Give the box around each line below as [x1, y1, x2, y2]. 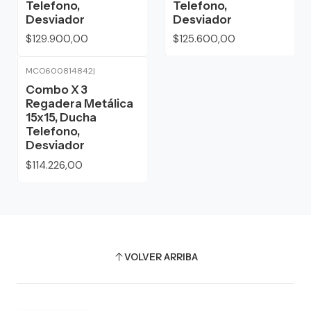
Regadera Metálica [26, 96, 133, 111]
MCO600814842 [26, 65, 93, 77]
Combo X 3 [26, 83, 87, 97]
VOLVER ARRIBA [124, 251, 198, 263]
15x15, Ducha [26, 110, 96, 125]
